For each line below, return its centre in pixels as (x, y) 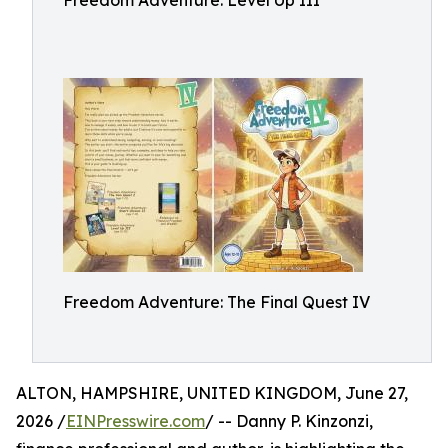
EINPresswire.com (135, 421)
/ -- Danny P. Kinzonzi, (289, 421)
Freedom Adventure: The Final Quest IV (216, 302)
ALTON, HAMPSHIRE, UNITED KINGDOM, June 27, (212, 393)
